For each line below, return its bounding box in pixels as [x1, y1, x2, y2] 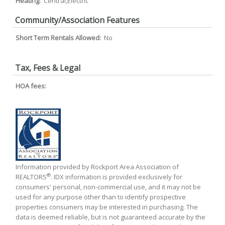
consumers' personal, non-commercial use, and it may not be [16, 182, 201, 191]
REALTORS [16, 172, 47, 181]
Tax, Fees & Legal [15, 62, 80, 73]
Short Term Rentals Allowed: [16, 33, 102, 42]
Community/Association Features [15, 15, 140, 26]
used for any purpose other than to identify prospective [16, 192, 186, 201]
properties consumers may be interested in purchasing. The [16, 202, 198, 211]
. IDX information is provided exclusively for [51, 172, 182, 181]
